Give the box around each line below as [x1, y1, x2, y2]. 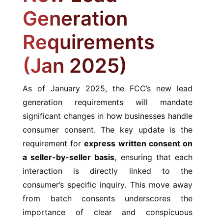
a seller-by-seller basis [23, 152, 115, 163]
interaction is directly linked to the [23, 166, 192, 176]
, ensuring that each [114, 152, 192, 163]
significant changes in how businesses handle [23, 111, 192, 121]
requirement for [23, 138, 84, 149]
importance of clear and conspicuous [23, 207, 192, 218]
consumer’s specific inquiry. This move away [23, 180, 192, 190]
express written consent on [84, 138, 192, 149]
